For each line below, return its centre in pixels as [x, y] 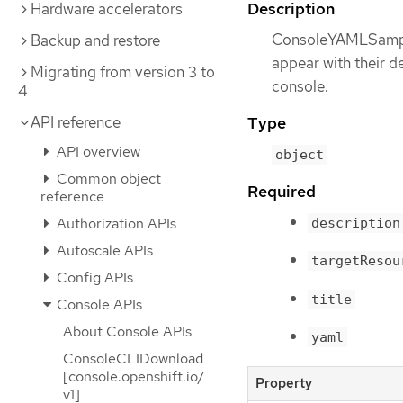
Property [284, 384]
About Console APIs [127, 331]
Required [282, 191]
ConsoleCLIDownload [133, 358]
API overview [97, 152]
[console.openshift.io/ [134, 376]
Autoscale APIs [103, 251]
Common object [107, 179]
